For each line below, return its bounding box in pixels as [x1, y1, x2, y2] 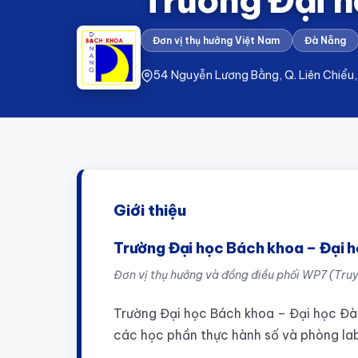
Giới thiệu [113, 201, 186, 220]
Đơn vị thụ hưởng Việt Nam [153, 34, 280, 46]
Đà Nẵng [304, 34, 347, 46]
